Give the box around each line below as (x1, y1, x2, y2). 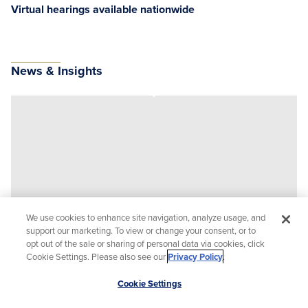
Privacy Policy (168, 250, 223, 263)
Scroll (272, 273, 300, 289)
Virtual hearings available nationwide (11, 1, 195, 17)
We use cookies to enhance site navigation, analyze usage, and (26, 211, 266, 223)
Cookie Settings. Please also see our (26, 250, 168, 263)
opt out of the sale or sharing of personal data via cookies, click (26, 237, 265, 250)
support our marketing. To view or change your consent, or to (26, 224, 256, 236)
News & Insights (11, 62, 102, 80)
